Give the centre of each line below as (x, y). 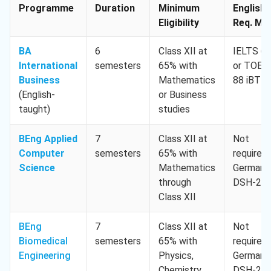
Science (37, 168)
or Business (183, 95)
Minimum (179, 8)
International (48, 66)
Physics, (176, 256)
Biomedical (43, 241)
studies (174, 109)
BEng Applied (48, 139)
